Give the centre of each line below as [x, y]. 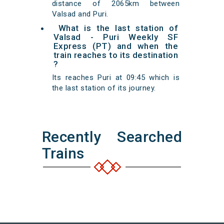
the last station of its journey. [104, 88]
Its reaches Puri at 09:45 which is [116, 78]
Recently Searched [112, 137]
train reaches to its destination [116, 55]
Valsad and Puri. [80, 14]
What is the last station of [118, 28]
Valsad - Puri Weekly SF [116, 37]
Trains [63, 153]
